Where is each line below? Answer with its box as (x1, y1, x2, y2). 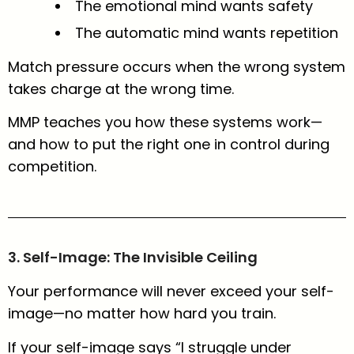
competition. (8, 156, 96, 177)
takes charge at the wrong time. (8, 79, 234, 99)
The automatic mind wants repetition (75, 23, 338, 43)
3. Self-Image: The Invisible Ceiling (8, 247, 258, 267)
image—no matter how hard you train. (8, 303, 276, 324)
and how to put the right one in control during (8, 134, 330, 155)
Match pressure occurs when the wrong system (8, 57, 345, 77)
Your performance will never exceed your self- (8, 281, 334, 302)
